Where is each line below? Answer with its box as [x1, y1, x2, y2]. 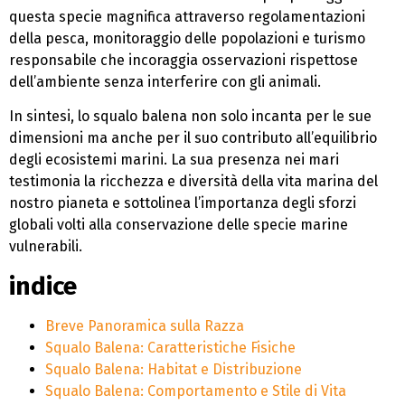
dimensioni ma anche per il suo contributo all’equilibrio [9, 129, 377, 147]
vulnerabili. [9, 238, 82, 256]
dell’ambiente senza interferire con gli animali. [9, 72, 321, 90]
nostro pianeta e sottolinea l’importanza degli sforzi [9, 194, 356, 212]
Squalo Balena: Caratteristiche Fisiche [45, 338, 296, 356]
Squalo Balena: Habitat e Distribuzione [45, 360, 302, 378]
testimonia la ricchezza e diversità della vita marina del [9, 173, 378, 191]
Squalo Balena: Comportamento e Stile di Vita [45, 381, 346, 400]
